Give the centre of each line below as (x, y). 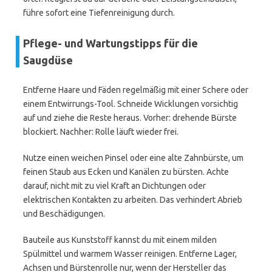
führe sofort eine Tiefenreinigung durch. (99, 13)
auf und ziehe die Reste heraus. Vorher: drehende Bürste (130, 118)
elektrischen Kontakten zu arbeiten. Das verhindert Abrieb (133, 200)
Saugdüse (48, 60)
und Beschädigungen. (64, 214)
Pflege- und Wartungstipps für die (110, 43)
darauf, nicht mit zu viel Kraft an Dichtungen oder (114, 186)
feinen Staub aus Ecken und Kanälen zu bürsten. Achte (126, 172)
